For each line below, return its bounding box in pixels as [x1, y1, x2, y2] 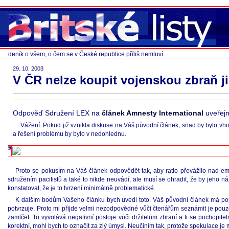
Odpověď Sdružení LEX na [13, 109, 102, 117]
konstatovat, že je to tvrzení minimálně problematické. [8, 185, 155, 192]
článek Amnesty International [102, 109, 203, 117]
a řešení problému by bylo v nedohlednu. [13, 130, 126, 138]
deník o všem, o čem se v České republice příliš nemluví [8, 51, 163, 58]
